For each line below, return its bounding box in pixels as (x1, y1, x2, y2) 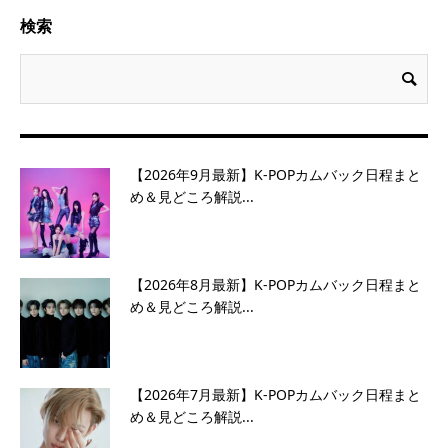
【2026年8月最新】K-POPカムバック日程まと (130, 275, 421, 295)
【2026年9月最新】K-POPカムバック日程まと (130, 165, 421, 185)
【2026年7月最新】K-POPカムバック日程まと (130, 385, 421, 405)
